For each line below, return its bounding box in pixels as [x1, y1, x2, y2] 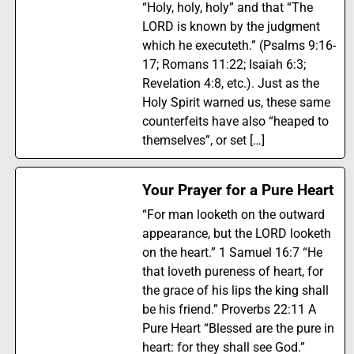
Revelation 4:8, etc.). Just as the [141, 76, 319, 92]
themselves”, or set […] [141, 133, 265, 149]
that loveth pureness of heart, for [141, 264, 323, 280]
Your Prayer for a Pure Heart [141, 181, 333, 200]
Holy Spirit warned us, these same [141, 95, 330, 111]
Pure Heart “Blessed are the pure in [141, 321, 334, 337]
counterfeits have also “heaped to [141, 114, 329, 130]
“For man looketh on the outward [141, 207, 325, 223]
